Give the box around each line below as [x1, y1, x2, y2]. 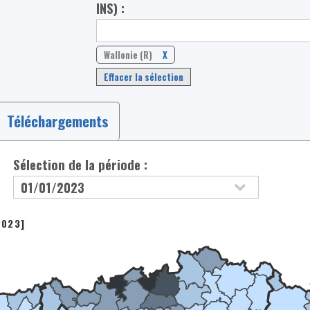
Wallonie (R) [104, 48, 153, 62]
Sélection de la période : [13, 154, 148, 174]
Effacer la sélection [104, 70, 184, 84]
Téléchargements [6, 110, 109, 131]
